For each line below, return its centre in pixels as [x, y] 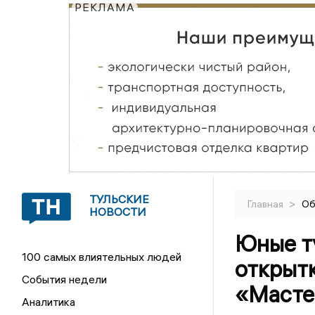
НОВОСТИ [118, 212]
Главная [266, 204]
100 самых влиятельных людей [102, 257]
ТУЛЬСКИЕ [120, 199]
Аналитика [49, 302]
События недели [65, 279]
